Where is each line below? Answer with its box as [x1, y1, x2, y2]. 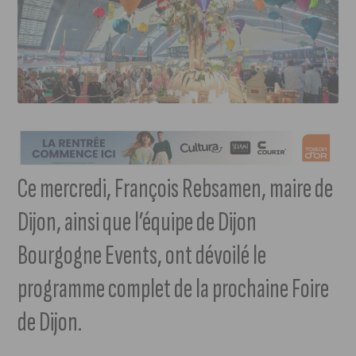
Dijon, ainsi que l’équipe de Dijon [17, 205, 257, 240]
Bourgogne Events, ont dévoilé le [17, 238, 267, 273]
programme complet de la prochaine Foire [17, 272, 330, 307]
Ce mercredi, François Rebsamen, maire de [17, 172, 334, 207]
